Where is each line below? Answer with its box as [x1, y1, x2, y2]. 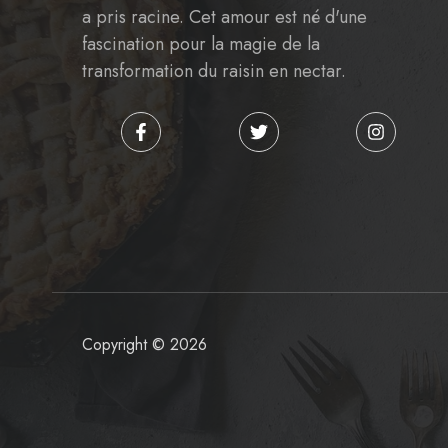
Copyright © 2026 [82, 333, 207, 356]
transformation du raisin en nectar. [82, 58, 346, 84]
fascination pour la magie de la [82, 31, 320, 57]
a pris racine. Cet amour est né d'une [82, 4, 367, 30]
